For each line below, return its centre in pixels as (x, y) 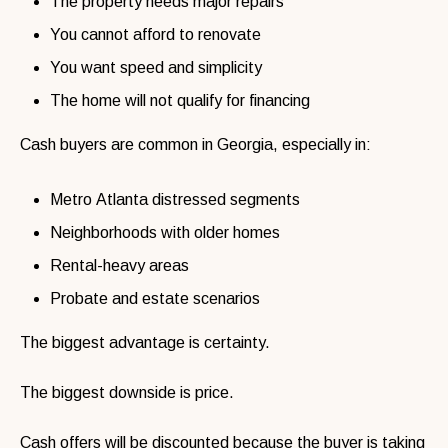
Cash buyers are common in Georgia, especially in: (195, 144)
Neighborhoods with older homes (165, 232)
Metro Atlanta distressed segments (175, 199)
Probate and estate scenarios (155, 298)
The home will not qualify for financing (180, 100)
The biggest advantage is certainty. (145, 342)
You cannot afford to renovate (155, 34)
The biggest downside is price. (127, 392)
